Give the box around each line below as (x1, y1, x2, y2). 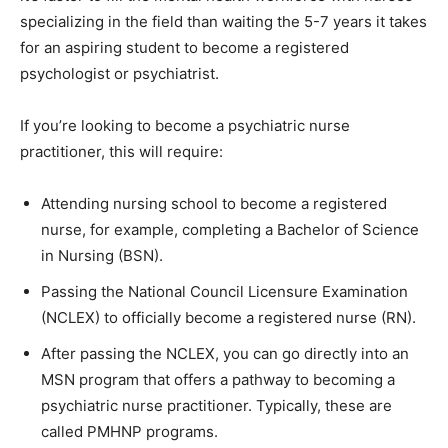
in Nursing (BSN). (41, 245, 163, 265)
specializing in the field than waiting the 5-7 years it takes (20, 11, 427, 31)
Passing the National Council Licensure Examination (41, 281, 408, 301)
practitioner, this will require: (20, 141, 223, 161)
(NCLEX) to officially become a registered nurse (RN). (41, 307, 416, 327)
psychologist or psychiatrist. (20, 63, 219, 83)
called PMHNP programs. (41, 421, 218, 441)
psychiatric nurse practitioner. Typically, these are (41, 395, 392, 415)
